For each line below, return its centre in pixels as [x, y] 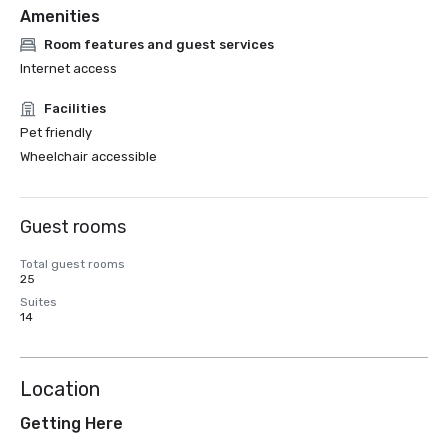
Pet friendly [56, 132]
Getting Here [71, 423]
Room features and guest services [159, 44]
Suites [38, 302]
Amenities [60, 16]
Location [60, 389]
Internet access [68, 68]
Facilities [75, 108]
